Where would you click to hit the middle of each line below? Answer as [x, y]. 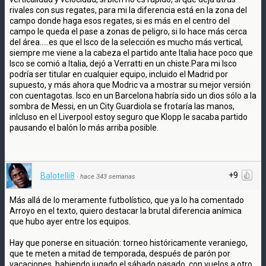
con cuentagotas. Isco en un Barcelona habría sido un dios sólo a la [133, 95]
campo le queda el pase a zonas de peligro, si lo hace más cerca [128, 31]
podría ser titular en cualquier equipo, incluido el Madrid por [119, 74]
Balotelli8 [58, 175]
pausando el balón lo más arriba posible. [84, 127]
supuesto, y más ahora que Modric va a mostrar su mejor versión [130, 85]
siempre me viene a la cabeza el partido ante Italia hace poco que [131, 53]
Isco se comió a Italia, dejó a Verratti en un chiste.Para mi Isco [123, 63]
